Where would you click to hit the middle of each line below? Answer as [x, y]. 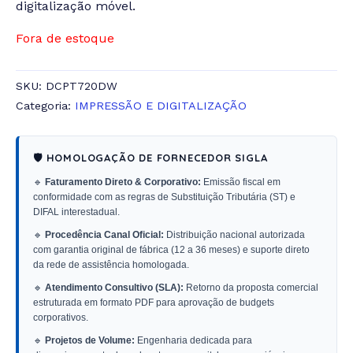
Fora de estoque [65, 39]
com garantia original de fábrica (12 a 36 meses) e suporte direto [171, 250]
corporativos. [61, 318]
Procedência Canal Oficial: [104, 235]
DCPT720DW [82, 86]
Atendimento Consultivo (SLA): [114, 288]
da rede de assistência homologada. [111, 265]
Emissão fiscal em [241, 182]
